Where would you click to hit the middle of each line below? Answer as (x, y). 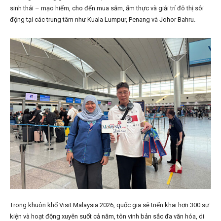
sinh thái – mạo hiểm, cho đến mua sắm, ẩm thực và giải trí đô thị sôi (107, 8)
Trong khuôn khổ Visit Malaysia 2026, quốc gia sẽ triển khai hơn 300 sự (110, 205)
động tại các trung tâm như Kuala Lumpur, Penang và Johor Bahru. (103, 20)
